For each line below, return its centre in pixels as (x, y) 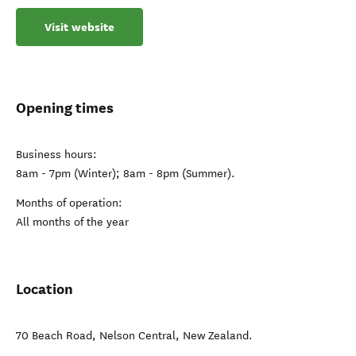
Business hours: (56, 155)
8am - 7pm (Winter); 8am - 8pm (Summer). (126, 174)
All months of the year (72, 222)
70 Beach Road (54, 336)
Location (44, 289)
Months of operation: (69, 203)
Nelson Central (137, 336)
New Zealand (216, 336)
